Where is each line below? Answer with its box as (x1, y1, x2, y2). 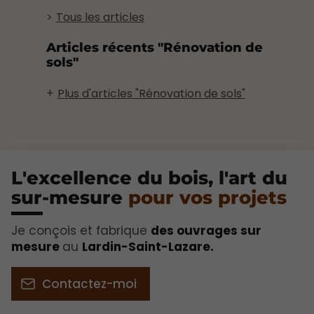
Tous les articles (55, 9, 144, 26)
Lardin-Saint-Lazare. (82, 238, 214, 255)
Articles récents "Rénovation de (46, 39, 263, 55)
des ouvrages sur (151, 221, 261, 239)
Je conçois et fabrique (11, 221, 151, 239)
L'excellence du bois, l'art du (11, 167, 287, 190)
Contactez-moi (41, 275, 137, 292)
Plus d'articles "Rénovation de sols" (57, 85, 245, 102)
